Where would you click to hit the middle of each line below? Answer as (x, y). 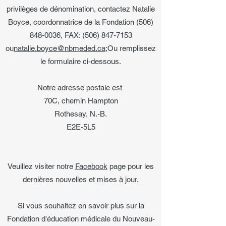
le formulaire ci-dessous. (81, 61)
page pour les (131, 166)
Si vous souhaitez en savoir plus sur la (81, 206)
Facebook (91, 166)
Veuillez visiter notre (41, 166)
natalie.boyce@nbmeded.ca (60, 48)
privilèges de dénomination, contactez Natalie (81, 9)
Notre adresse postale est (81, 88)
